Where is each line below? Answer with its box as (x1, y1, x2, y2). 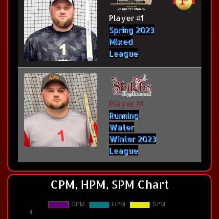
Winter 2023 (109, 133, 156, 144)
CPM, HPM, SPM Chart (50, 176, 169, 192)
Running (109, 110, 139, 121)
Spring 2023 (109, 24, 154, 35)
